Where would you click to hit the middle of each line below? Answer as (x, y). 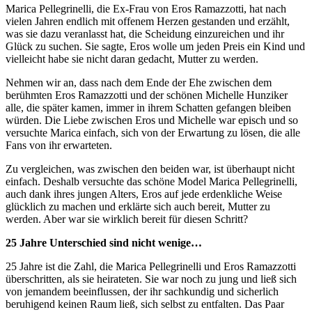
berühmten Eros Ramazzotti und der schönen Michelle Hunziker (147, 95)
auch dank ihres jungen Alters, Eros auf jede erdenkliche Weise (144, 194)
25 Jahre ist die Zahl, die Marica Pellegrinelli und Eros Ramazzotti (151, 266)
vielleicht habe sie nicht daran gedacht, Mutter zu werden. (132, 58)
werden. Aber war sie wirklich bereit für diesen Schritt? (127, 219)
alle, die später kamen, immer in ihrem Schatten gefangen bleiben (148, 107)
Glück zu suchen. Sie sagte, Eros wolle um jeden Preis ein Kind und (155, 46)
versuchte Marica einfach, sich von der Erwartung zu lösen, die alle (153, 132)
